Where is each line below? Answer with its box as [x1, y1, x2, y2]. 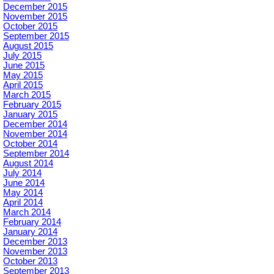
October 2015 [3, 21, 57, 32]
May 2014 [3, 188, 43, 198]
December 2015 [3, 2, 67, 12]
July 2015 [3, 51, 42, 61]
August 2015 [3, 41, 53, 51]
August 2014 [3, 158, 53, 169]
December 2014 [3, 119, 67, 130]
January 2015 [3, 109, 57, 120]
